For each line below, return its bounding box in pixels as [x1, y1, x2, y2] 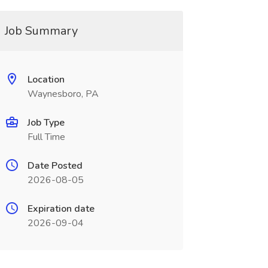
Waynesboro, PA [27, 87, 99, 100]
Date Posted [27, 159, 83, 172]
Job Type [27, 116, 65, 129]
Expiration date [27, 202, 95, 215]
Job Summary [4, 23, 78, 39]
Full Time [27, 130, 65, 144]
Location [27, 73, 65, 86]
